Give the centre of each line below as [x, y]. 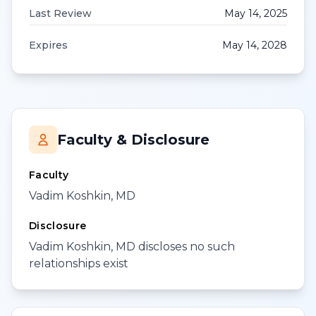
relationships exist [79, 263]
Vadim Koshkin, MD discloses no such [132, 247]
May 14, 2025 [256, 13]
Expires [48, 45]
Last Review [60, 13]
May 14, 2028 [255, 45]
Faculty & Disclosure [133, 140]
